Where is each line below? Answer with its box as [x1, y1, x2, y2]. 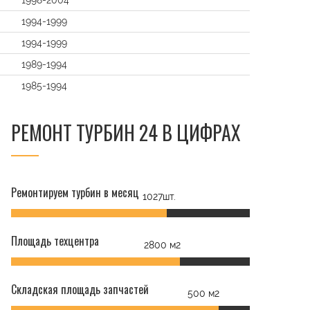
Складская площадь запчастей [11, 281, 149, 298]
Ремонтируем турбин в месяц [11, 184, 139, 201]
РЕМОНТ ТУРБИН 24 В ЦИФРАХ [11, 118, 241, 147]
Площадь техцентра [11, 232, 99, 249]
